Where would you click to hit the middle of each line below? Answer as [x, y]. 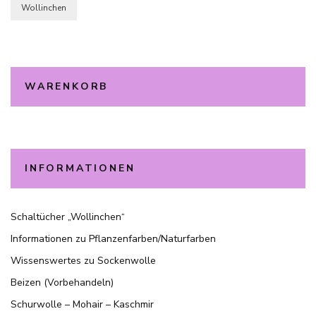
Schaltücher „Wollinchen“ [68, 217]
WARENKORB [67, 87]
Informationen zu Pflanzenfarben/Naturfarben [113, 239]
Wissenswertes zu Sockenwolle [83, 261]
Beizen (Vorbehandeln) [62, 283]
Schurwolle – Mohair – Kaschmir [82, 305]
